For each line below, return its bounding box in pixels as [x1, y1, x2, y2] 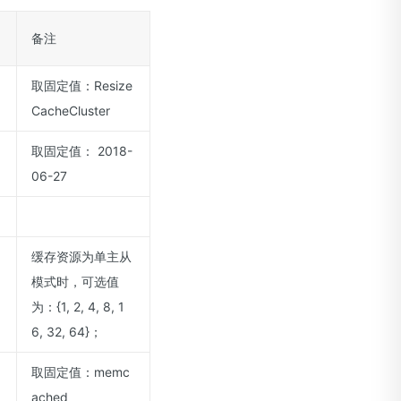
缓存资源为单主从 [31, 249, 132, 264]
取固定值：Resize [31, 78, 132, 93]
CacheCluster [31, 103, 110, 118]
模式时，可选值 [31, 274, 119, 289]
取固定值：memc [31, 364, 130, 380]
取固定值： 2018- [31, 143, 132, 158]
